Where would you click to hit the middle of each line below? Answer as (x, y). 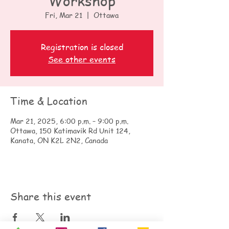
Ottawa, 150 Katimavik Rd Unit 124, (70, 130)
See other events (82, 59)
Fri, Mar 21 (64, 15)
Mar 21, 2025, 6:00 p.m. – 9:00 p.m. (69, 121)
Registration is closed (82, 47)
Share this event (51, 197)
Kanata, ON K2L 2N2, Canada (59, 140)
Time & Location (49, 101)
